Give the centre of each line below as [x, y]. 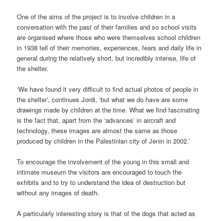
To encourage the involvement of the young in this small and [103, 162]
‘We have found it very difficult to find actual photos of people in [108, 89]
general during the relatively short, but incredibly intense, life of [107, 58]
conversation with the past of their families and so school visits [107, 27]
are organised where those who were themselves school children [109, 37]
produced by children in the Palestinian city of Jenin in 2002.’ [104, 141]
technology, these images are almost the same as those [97, 131]
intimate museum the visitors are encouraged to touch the [99, 172]
